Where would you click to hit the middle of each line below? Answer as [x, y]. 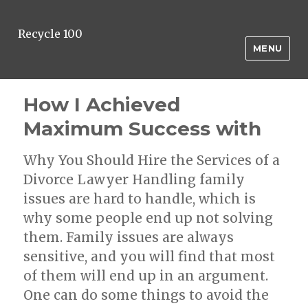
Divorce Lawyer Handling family [134, 179]
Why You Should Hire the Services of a [152, 160]
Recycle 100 [50, 34]
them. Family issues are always [129, 237]
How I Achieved [102, 104]
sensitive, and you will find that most [150, 256]
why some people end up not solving [148, 218]
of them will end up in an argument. [146, 276]
